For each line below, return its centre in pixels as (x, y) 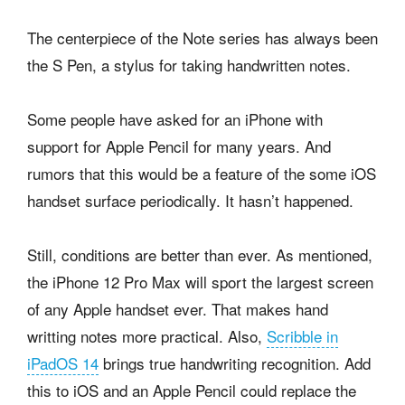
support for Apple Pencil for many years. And (179, 146)
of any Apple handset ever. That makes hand (178, 308)
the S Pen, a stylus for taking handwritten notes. (189, 64)
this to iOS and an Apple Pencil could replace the (192, 390)
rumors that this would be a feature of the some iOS (202, 173)
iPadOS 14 (63, 363)
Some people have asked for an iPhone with (175, 118)
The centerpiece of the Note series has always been (202, 37)
